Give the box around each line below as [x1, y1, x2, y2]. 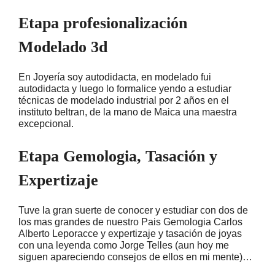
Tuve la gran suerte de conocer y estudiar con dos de [18, 205, 248, 215]
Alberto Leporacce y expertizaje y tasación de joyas [18, 228, 242, 239]
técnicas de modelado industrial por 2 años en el [18, 95, 229, 106]
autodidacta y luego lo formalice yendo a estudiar [18, 83, 231, 94]
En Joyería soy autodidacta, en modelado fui [18, 72, 211, 82]
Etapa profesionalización [18, 14, 187, 32]
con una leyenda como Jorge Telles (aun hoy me [18, 240, 229, 250]
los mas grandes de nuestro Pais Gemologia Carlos [18, 217, 242, 227]
